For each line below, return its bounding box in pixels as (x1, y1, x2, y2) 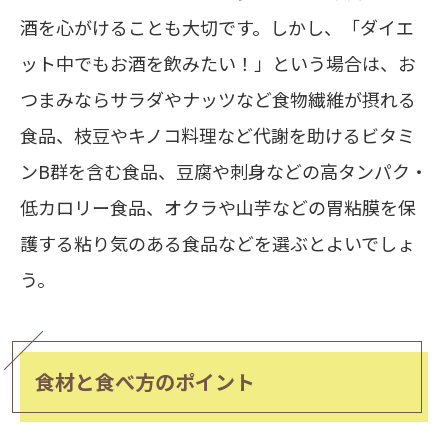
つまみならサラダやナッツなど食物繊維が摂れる (20, 86, 416, 113)
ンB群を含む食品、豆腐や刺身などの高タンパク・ (20, 158, 428, 185)
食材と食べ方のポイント (35, 367, 255, 397)
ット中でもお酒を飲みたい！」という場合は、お (20, 50, 416, 77)
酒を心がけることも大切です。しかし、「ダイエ (20, 14, 414, 41)
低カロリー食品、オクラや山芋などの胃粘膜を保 (20, 194, 416, 221)
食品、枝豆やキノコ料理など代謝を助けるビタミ (20, 122, 415, 149)
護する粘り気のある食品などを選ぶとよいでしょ (20, 230, 415, 257)
